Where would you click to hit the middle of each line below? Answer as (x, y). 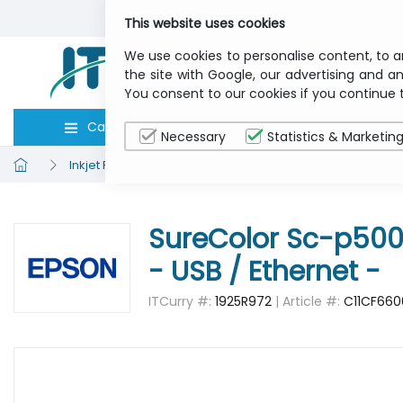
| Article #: (308, 301)
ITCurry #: (182, 301)
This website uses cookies (205, 23)
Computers (290, 127)
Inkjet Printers (108, 165)
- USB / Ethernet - (264, 272)
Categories (121, 127)
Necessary (193, 137)
